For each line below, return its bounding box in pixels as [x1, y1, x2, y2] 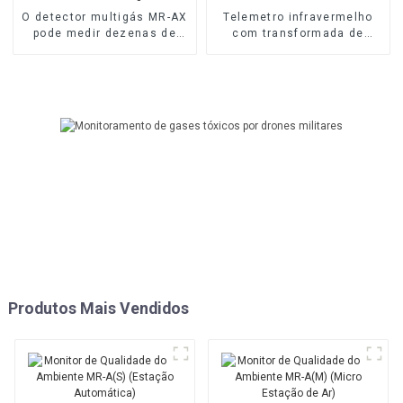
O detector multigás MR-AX [22, 11, 188, 24]
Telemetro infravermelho [223, 11, 373, 24]
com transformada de [232, 27, 364, 40]
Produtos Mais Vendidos [7, 298, 189, 318]
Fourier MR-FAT [253, 43, 344, 57]
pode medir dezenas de [33, 27, 176, 40]
